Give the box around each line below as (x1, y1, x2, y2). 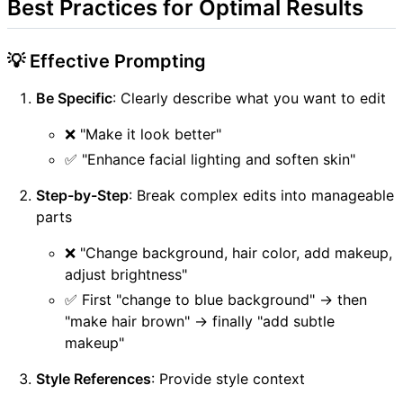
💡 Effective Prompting (7, 50, 206, 73)
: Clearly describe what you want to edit (112, 89, 386, 108)
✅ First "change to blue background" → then (65, 291, 367, 309)
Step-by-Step (36, 186, 129, 205)
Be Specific (36, 89, 112, 108)
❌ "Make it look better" (65, 125, 221, 144)
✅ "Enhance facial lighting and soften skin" (65, 150, 355, 169)
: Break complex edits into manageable (129, 186, 394, 205)
